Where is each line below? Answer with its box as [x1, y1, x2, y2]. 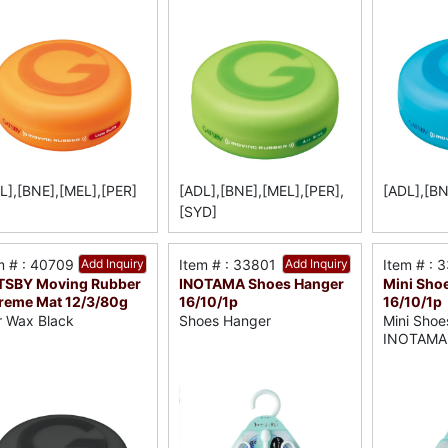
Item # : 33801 [179, 256, 277, 274]
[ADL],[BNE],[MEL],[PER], [179, 182, 345, 200]
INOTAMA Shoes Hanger [179, 275, 345, 293]
